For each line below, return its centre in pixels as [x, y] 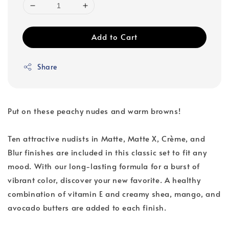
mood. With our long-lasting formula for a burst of [104, 166]
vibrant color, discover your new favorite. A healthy [104, 180]
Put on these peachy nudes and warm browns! [94, 111]
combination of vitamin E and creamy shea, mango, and [114, 194]
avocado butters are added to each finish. [87, 208]
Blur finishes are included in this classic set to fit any [107, 152]
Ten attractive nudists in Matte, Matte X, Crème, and [107, 139]
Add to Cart [114, 37]
